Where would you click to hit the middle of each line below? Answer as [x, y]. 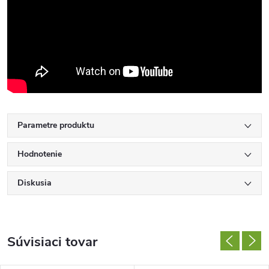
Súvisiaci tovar [52, 242]
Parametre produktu [56, 125]
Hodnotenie [40, 154]
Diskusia [35, 183]
